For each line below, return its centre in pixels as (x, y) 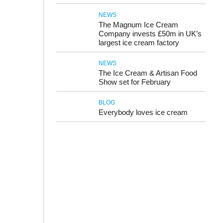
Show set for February (135, 82)
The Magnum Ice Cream (138, 25)
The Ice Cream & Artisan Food (148, 73)
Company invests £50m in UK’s (150, 34)
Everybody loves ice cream (143, 112)
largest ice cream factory (139, 43)
